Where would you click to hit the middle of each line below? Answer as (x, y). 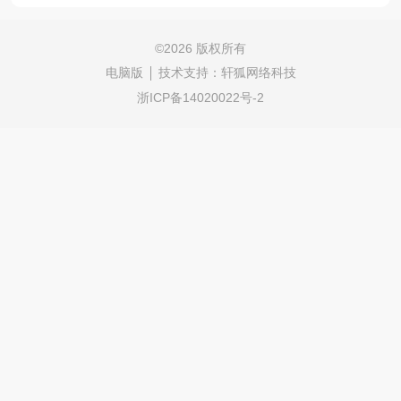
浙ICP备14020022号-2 (200, 98)
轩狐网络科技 (258, 73)
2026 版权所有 (205, 48)
